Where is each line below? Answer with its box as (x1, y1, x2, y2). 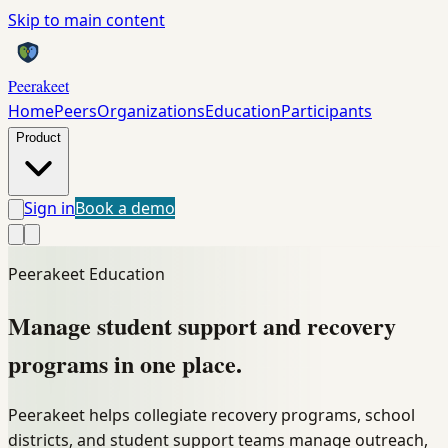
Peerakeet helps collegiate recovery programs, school (8, 403, 415, 426)
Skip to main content (8, 9, 165, 31)
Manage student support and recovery (8, 307, 396, 343)
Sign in (24, 197, 75, 219)
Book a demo (75, 197, 175, 219)
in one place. (114, 345, 242, 381)
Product (16, 130, 61, 145)
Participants (281, 100, 372, 122)
